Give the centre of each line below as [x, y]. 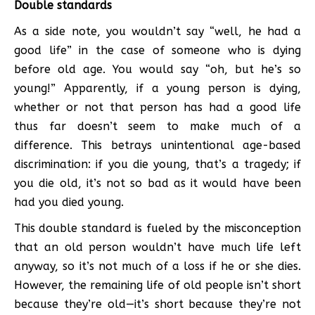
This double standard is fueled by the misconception [157, 228]
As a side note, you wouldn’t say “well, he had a [157, 31]
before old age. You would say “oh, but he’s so [157, 69]
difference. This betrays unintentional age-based [157, 145]
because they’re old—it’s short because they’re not [157, 304]
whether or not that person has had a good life [157, 107]
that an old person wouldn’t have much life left [157, 247]
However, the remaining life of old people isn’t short [157, 285]
